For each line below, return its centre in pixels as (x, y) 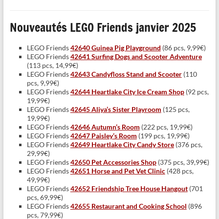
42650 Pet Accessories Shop (113, 162)
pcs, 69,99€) (45, 197)
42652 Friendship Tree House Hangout (129, 189)
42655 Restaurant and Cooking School (128, 206)
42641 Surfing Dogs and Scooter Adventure (136, 57)
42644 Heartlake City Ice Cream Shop (127, 92)
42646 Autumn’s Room (105, 127)
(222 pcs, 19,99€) (166, 127)
